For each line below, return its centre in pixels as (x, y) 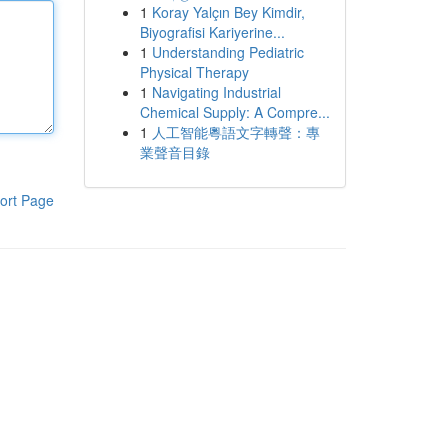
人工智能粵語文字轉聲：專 (235, 132)
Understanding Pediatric (227, 52)
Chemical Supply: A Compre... (234, 112)
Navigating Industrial (216, 92)
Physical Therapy (194, 72)
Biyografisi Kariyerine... (212, 32)
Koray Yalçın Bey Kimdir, (228, 12)
